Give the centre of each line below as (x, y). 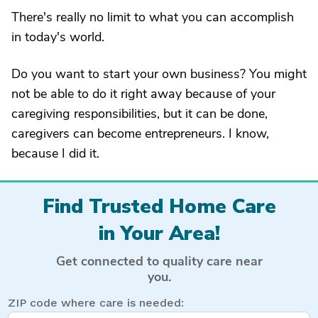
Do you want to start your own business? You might (159, 74)
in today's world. (58, 37)
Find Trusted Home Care (159, 207)
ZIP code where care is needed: (96, 302)
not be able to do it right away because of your (143, 94)
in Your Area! (159, 234)
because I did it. (55, 153)
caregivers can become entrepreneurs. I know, (140, 133)
